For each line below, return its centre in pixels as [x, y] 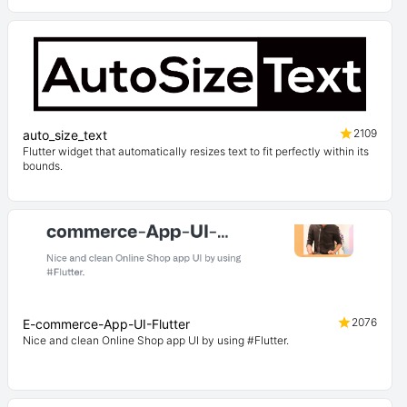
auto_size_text [65, 135]
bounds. [43, 166]
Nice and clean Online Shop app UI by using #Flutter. [156, 340]
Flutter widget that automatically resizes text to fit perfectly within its [196, 151]
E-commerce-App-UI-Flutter [106, 324]
